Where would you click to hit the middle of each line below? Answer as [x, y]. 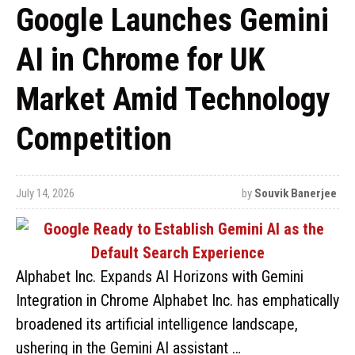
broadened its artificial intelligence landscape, [157, 324]
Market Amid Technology [173, 99]
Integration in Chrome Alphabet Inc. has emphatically [177, 300]
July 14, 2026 [45, 193]
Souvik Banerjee [295, 193]
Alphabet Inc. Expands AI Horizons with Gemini [160, 277]
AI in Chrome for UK [141, 60]
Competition [94, 139]
